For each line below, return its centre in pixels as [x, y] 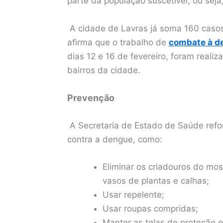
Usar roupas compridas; [150, 209]
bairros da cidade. [104, 70]
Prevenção [91, 98]
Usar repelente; [133, 195]
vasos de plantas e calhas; [156, 181]
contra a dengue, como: [114, 140]
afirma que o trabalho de [118, 42]
